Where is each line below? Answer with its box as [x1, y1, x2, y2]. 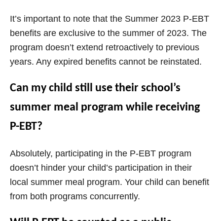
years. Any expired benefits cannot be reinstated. [10, 57, 202, 67]
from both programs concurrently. [10, 191, 140, 202]
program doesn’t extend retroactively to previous [10, 42, 199, 53]
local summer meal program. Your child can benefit [10, 177, 209, 187]
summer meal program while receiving [10, 102, 200, 114]
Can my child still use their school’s [10, 82, 181, 95]
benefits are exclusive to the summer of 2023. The [10, 28, 207, 38]
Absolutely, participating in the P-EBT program [10, 148, 191, 159]
